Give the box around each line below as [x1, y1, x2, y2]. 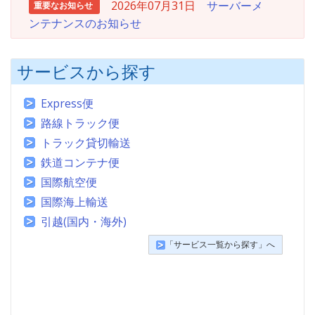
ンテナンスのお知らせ [29, 15, 141, 32]
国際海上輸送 [41, 194, 108, 210]
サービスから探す [17, 60, 156, 84]
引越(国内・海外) [41, 214, 127, 230]
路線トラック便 [41, 115, 120, 131]
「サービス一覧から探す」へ [165, 238, 275, 251]
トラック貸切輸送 [41, 135, 131, 151]
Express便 [41, 96, 94, 112]
